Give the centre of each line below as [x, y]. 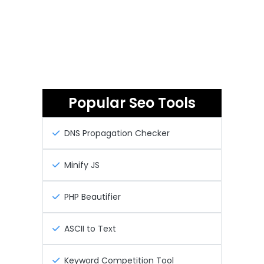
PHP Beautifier [93, 197]
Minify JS [82, 165]
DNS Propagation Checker [117, 133]
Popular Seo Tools [132, 103]
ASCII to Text [90, 229]
